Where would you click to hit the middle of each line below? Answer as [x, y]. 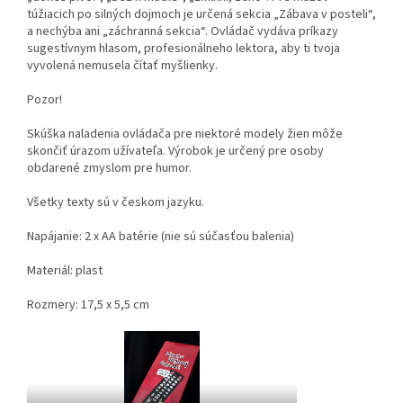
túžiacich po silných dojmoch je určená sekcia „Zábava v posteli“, [201, 14]
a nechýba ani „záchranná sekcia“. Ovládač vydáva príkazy [183, 31]
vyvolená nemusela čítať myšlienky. [122, 65]
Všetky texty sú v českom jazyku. [116, 202]
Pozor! [45, 99]
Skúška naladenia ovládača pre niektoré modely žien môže [185, 134]
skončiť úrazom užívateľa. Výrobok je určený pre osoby [175, 151]
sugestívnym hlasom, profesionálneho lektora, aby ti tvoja [184, 48]
